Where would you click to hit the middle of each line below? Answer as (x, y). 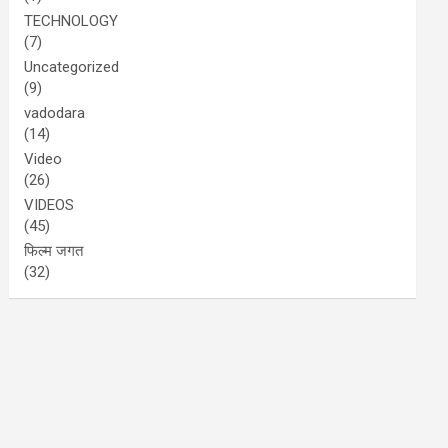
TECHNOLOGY (71, 21)
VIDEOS (49, 205)
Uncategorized (72, 67)
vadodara (55, 113)
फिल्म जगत (54, 251)
